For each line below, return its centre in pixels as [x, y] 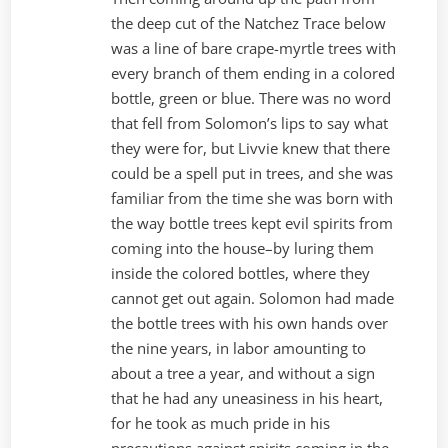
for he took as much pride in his [221, 423]
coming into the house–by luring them [243, 248]
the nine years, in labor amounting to [239, 348]
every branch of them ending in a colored [253, 73]
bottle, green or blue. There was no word [251, 98]
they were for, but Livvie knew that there [251, 148]
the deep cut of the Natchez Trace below [249, 23]
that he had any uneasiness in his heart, [247, 398]
